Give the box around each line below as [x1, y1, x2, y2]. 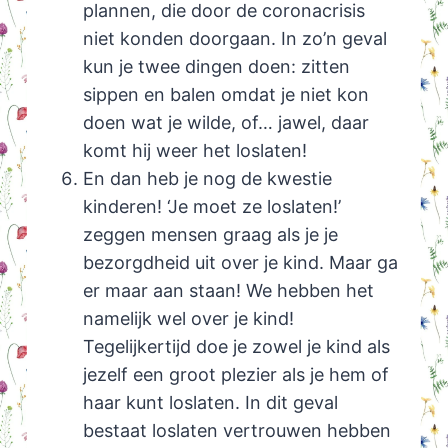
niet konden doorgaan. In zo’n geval [82, 28, 387, 50]
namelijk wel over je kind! [82, 308, 294, 330]
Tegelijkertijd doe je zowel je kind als [82, 336, 390, 358]
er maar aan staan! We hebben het [82, 280, 374, 302]
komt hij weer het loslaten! [82, 140, 307, 162]
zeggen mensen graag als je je [82, 224, 338, 246]
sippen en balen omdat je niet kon [82, 84, 369, 106]
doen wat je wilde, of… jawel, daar [82, 112, 369, 134]
